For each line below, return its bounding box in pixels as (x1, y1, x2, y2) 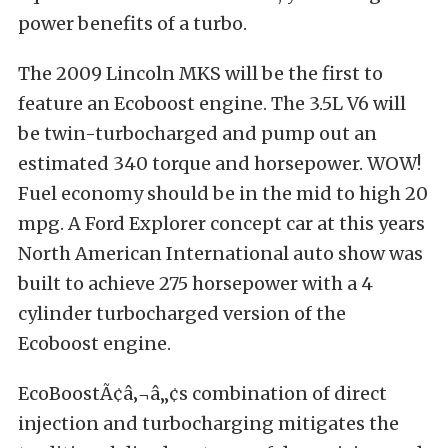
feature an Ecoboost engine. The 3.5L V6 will (18, 92, 406, 115)
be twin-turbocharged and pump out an (18, 122, 377, 145)
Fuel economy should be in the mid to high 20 (18, 182, 428, 205)
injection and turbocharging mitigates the (18, 412, 399, 435)
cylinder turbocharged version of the (18, 302, 346, 325)
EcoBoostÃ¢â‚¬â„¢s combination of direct (18, 382, 387, 405)
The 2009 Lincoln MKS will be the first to (18, 62, 383, 85)
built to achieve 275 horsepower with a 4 (18, 272, 373, 295)
